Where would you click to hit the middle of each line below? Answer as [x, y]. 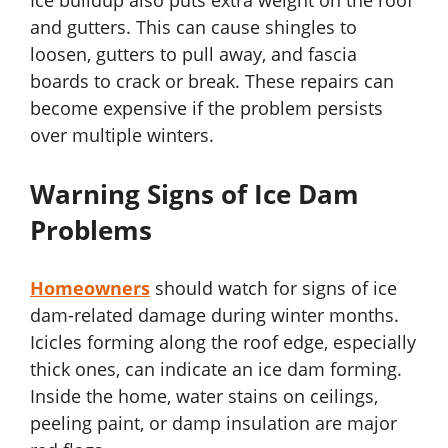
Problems [91, 230]
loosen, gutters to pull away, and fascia [193, 54]
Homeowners [90, 288]
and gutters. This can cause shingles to [193, 27]
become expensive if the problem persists [206, 108]
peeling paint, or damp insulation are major [213, 423]
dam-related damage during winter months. [214, 315]
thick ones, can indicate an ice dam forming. [216, 369]
